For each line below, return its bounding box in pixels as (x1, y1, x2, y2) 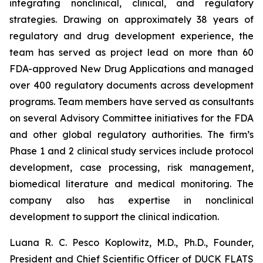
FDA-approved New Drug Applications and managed (9, 63, 254, 75)
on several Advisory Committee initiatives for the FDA (9, 112, 254, 124)
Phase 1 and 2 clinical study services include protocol (9, 145, 254, 157)
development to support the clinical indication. (9, 211, 219, 222)
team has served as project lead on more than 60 (9, 46, 254, 58)
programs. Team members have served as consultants (9, 96, 254, 107)
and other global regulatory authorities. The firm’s (9, 129, 254, 140)
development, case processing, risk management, (9, 161, 254, 173)
